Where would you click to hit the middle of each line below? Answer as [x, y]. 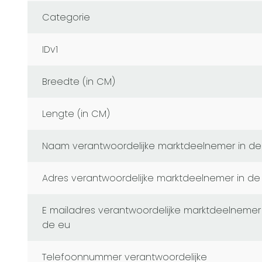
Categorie [70, 18]
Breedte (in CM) [81, 82]
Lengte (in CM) [78, 114]
